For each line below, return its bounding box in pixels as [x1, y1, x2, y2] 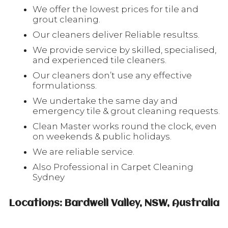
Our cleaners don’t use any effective [33, 70, 192, 80]
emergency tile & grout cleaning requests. [33, 106, 220, 116]
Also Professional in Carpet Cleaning [33, 162, 193, 172]
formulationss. [33, 80, 97, 91]
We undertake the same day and [33, 96, 178, 106]
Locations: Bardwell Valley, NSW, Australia [9, 198, 219, 209]
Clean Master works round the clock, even [33, 121, 217, 131]
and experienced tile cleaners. [33, 55, 166, 65]
